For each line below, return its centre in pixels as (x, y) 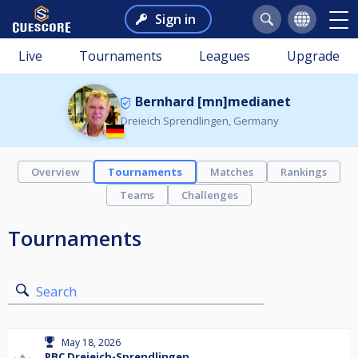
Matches (232, 172)
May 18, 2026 (91, 342)
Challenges (210, 195)
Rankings (304, 172)
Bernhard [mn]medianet (213, 101)
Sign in (175, 19)
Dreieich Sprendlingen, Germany (199, 121)
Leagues (225, 56)
